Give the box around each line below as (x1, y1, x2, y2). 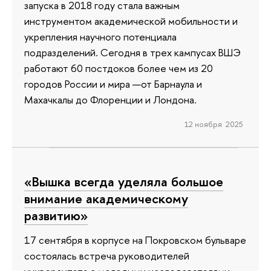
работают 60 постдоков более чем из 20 (24, 61, 213, 76)
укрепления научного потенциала (24, 30, 177, 44)
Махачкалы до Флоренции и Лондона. (24, 93, 197, 107)
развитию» (24, 206, 88, 225)
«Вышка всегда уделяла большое (24, 172, 223, 191)
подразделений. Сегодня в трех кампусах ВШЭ (24, 45, 241, 60)
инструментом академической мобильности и (24, 14, 238, 28)
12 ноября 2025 (184, 118, 243, 129)
